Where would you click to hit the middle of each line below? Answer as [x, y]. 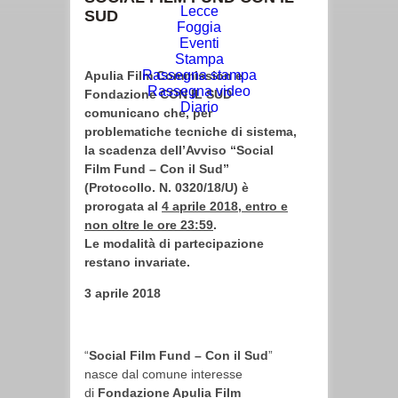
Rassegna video [199, 91]
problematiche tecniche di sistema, [191, 131]
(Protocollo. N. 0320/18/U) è [167, 187]
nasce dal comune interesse [163, 374]
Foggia [199, 27]
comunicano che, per [148, 113]
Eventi [199, 43]
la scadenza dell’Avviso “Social [179, 150]
